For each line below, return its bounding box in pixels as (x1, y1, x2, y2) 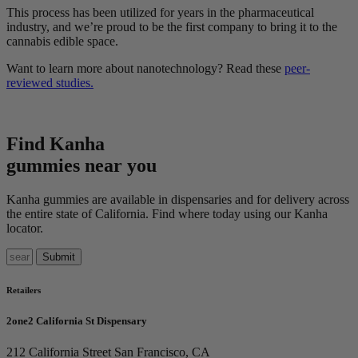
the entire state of (6, 206, 95, 221)
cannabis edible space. (6, 34, 121, 48)
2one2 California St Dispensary (6, 314, 147, 327)
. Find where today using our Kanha (145, 206, 328, 221)
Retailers (6, 284, 41, 295)
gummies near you (6, 154, 157, 176)
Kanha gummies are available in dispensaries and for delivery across (6, 192, 349, 206)
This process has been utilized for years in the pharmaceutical (6, 5, 314, 19)
